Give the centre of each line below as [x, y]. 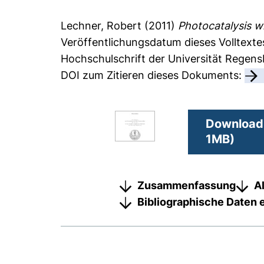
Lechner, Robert [101, 26]
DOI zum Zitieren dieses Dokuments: [153, 75]
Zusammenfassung [187, 185]
